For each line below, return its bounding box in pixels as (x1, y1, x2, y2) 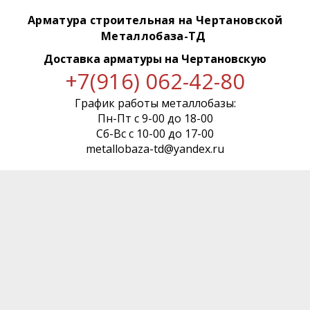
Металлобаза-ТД (101, 28, 209, 44)
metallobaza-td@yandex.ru (86, 140, 224, 156)
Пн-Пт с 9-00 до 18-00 (97, 110, 213, 126)
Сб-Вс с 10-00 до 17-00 (96, 125, 214, 141)
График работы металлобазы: (74, 95, 236, 111)
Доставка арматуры (44, 51, 165, 66)
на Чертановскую (165, 51, 266, 66)
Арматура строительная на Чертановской (27, 12, 283, 28)
